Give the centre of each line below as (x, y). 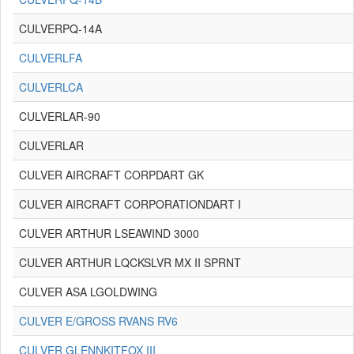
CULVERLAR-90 (60, 116)
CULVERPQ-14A (60, 28)
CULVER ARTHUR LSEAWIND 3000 (109, 233)
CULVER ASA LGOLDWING (88, 292)
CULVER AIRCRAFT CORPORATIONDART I (130, 204)
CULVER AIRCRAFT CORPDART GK (111, 175)
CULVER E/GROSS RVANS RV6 (98, 321)
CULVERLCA (51, 87)
